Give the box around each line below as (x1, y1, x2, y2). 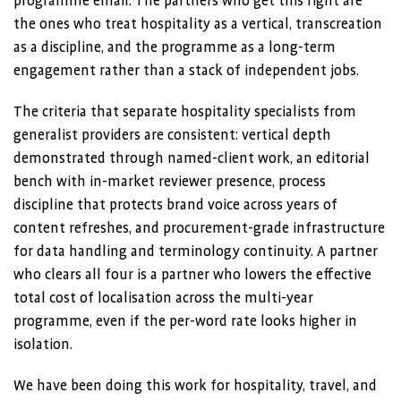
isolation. (13, 337, 73, 353)
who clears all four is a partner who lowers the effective (13, 267, 371, 283)
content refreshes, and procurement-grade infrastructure (13, 220, 385, 236)
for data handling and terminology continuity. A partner (13, 243, 378, 260)
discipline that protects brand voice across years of (13, 197, 337, 213)
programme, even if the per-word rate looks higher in (13, 313, 357, 329)
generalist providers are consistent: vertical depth (13, 127, 331, 143)
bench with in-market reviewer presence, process (13, 174, 326, 190)
